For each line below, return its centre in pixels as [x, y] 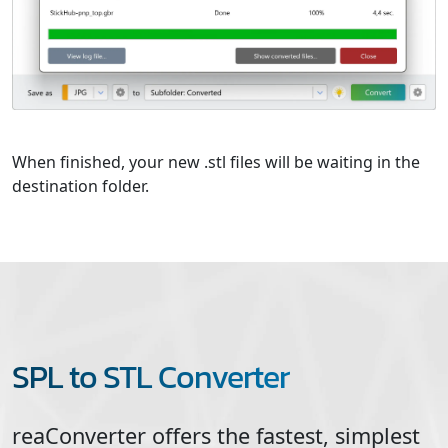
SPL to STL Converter [150, 376]
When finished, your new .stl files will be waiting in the [216, 161]
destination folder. [80, 185]
